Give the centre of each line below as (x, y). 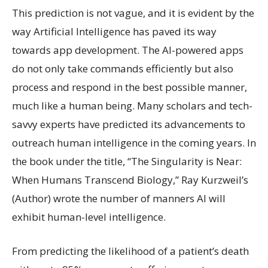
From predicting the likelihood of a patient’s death (130, 251)
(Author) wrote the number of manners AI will (119, 198)
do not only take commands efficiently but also (123, 68)
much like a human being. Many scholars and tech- (132, 106)
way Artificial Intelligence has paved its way (114, 31)
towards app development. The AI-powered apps (128, 50)
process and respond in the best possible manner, (130, 87)
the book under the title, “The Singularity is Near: (127, 161)
